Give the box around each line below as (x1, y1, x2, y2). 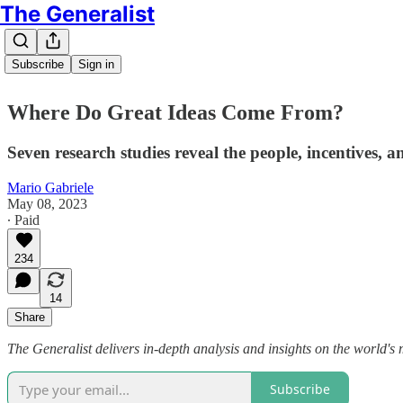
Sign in (78, 58, 114, 71)
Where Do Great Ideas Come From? (7, 100, 344, 124)
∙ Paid (7, 211, 40, 228)
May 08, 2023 (7, 195, 87, 211)
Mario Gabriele (7, 179, 94, 195)
